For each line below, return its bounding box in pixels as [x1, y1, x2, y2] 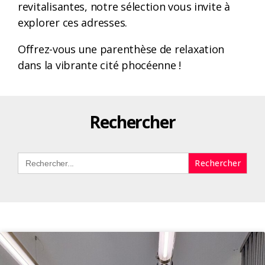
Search [17, 150, 47, 163]
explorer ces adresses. [18, 15, 130, 30]
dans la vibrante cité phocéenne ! [18, 58, 187, 72]
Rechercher [89, 111, 176, 133]
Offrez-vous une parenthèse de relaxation [18, 42, 225, 56]
